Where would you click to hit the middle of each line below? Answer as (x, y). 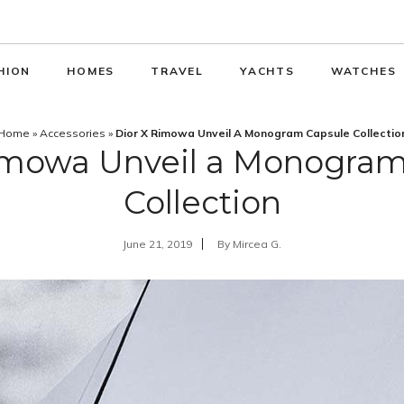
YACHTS (267, 71)
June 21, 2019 (157, 244)
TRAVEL (177, 71)
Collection (202, 202)
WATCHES (363, 71)
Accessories (72, 133)
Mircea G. (257, 244)
